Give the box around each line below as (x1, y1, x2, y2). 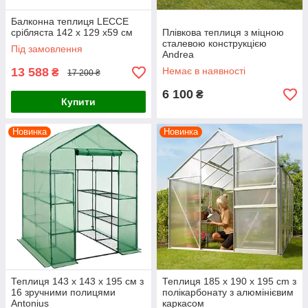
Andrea (162, 49, 194, 60)
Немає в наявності (162, 65, 245, 76)
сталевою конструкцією (162, 38, 267, 49)
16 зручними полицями (11, 287, 115, 298)
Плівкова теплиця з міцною (162, 27, 284, 38)
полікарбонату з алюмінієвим (162, 287, 294, 298)
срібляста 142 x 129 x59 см (11, 27, 133, 38)
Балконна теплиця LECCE (11, 16, 129, 27)
